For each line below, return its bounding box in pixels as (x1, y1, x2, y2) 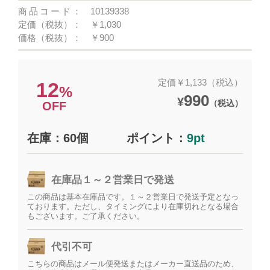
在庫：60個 (27, 131, 89, 145)
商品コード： (18, 6, 82, 16)
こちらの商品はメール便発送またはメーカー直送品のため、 (27, 259, 239, 268)
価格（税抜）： (18, 33, 82, 43)
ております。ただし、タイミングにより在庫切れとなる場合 (27, 202, 239, 211)
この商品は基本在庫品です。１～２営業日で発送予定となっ (27, 192, 239, 201)
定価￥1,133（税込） (157, 77, 243, 87)
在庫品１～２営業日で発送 (51, 174, 175, 186)
